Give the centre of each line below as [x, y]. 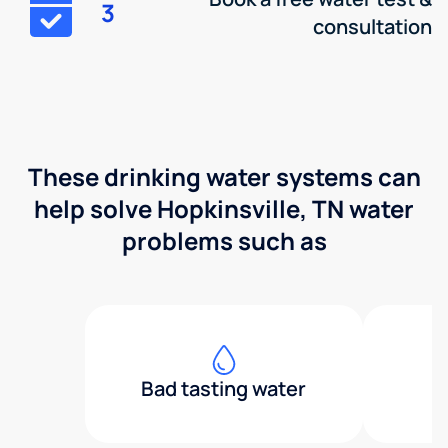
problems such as [224, 240]
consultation [372, 26]
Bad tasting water [224, 388]
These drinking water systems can [224, 176]
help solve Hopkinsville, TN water [224, 208]
